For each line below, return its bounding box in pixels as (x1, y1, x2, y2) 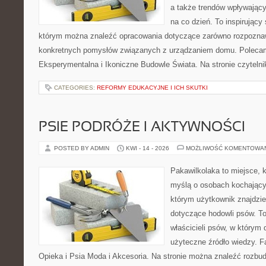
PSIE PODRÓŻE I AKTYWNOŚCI (39, 121, 245, 134)
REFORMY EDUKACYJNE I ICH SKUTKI (97, 84, 208, 91)
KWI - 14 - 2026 (126, 145, 169, 151)
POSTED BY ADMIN (54, 145, 111, 151)
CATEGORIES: (54, 84, 97, 91)
